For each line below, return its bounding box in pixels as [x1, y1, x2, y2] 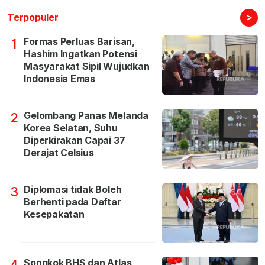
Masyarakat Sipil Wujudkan [24, 60, 150, 72]
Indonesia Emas [24, 72, 95, 85]
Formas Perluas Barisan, [24, 35, 135, 47]
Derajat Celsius [24, 146, 94, 159]
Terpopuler [7, 11, 59, 23]
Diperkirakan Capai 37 [24, 134, 125, 146]
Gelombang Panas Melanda [24, 109, 148, 121]
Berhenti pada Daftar [24, 195, 121, 208]
